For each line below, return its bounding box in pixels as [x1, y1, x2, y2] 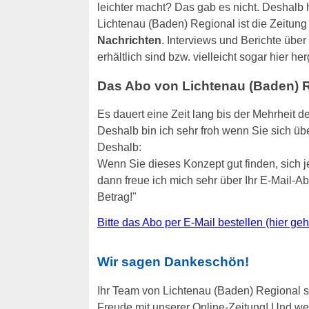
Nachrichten [97, 34, 161, 46]
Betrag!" [97, 191, 137, 203]
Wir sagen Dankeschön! [97, 255, 249, 270]
